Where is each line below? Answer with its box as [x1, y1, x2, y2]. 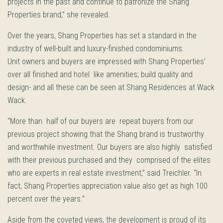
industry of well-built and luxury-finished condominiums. [7, 44, 184, 53]
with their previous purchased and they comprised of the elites [7, 155, 211, 165]
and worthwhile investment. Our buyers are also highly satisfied [7, 142, 212, 152]
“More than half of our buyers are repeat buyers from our [7, 116, 194, 126]
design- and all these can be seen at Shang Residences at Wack [7, 83, 215, 92]
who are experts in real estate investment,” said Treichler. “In [7, 168, 202, 178]
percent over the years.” [7, 194, 85, 204]
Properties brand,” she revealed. [7, 10, 110, 19]
